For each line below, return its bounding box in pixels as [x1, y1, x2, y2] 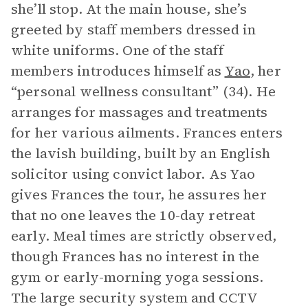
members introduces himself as [11, 61, 225, 80]
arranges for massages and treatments [11, 102, 268, 122]
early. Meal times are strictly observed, [11, 226, 276, 245]
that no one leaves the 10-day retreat [11, 206, 256, 225]
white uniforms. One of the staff [11, 41, 223, 60]
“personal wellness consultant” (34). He [11, 82, 276, 101]
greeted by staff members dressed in [11, 20, 256, 39]
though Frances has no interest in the [11, 247, 260, 266]
